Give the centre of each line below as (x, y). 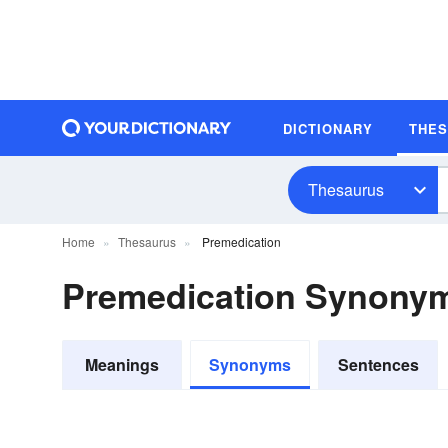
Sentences (378, 364)
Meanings (122, 364)
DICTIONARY (328, 128)
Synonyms (250, 364)
